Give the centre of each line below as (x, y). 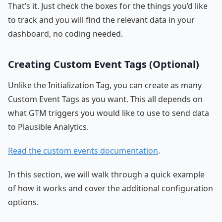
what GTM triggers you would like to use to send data (109, 113)
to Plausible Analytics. (48, 127)
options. (23, 202)
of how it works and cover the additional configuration (111, 189)
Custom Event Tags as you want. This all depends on (105, 99)
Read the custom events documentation (83, 151)
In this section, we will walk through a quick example (106, 175)
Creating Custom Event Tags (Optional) (104, 64)
